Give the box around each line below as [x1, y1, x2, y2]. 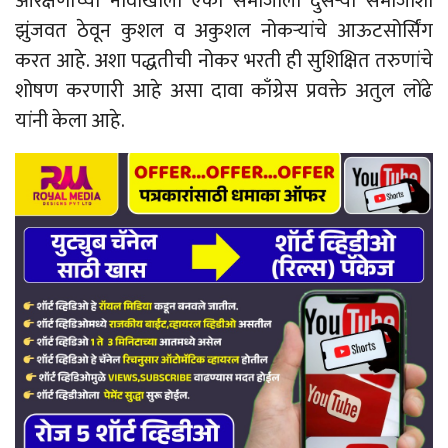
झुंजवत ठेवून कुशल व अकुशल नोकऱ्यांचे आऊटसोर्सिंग [15, 13, 433, 48]
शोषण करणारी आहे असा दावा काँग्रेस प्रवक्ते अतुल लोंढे [15, 73, 433, 108]
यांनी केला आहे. [15, 103, 125, 138]
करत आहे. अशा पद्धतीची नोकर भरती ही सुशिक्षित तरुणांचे [15, 43, 433, 78]
